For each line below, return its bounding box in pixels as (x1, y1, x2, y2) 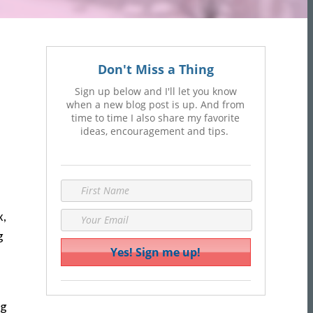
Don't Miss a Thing (97, 61, 214, 78)
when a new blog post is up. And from (66, 98, 245, 111)
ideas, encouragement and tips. (80, 124, 231, 138)
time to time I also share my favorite (71, 111, 240, 124)
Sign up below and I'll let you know (74, 85, 237, 98)
